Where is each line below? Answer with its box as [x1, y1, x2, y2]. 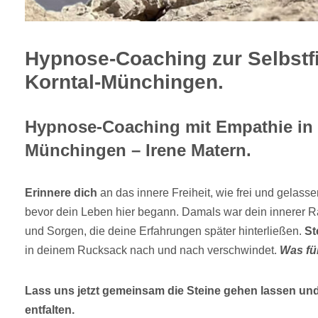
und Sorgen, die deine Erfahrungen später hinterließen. [25, 225, 305, 238]
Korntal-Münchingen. [25, 71, 224, 94]
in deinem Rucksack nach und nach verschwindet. [25, 244, 280, 257]
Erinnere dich [25, 187, 97, 199]
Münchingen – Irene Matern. [25, 141, 251, 160]
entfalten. [25, 304, 75, 317]
